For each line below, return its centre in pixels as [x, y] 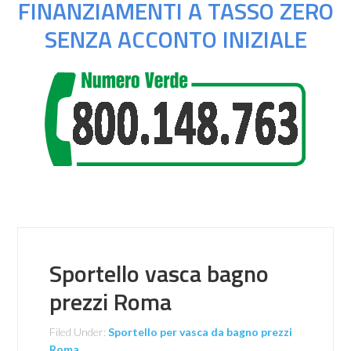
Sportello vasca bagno [159, 273]
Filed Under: [79, 332]
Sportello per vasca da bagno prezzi [201, 332]
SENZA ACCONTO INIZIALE [175, 39]
